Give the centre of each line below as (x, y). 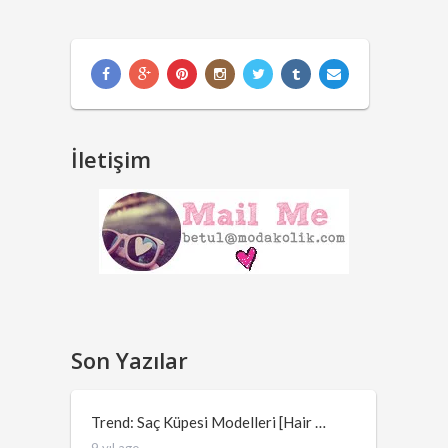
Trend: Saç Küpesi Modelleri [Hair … (209, 421)
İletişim (111, 158)
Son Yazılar (130, 359)
